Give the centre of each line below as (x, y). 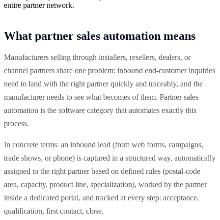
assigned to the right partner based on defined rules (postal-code (102, 171)
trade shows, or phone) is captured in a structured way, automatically (110, 158)
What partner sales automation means (100, 36)
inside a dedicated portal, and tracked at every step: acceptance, (101, 197)
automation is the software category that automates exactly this (100, 110)
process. (16, 123)
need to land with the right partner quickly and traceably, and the (103, 83)
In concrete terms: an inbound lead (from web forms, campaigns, (104, 144)
